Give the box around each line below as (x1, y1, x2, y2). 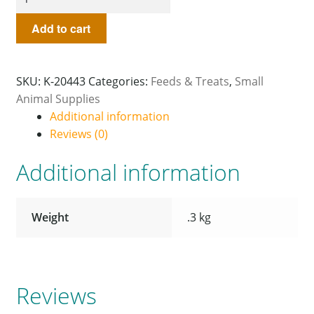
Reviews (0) (49, 125, 108, 142)
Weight (32, 209, 69, 225)
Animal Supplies (15, 90, 100, 107)
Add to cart (32, 20, 91, 37)
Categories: (88, 73, 151, 89)
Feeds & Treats (150, 73, 229, 89)
